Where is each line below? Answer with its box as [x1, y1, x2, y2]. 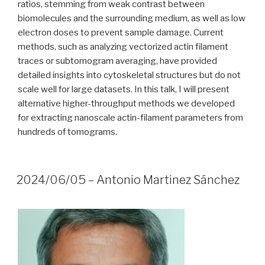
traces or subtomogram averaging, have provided [18, 56, 217, 67]
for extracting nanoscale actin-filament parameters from [18, 112, 243, 124]
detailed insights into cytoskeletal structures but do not [18, 70, 241, 81]
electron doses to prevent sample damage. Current [18, 27, 224, 38]
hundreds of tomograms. [18, 127, 117, 138]
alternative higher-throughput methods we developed [18, 98, 235, 109]
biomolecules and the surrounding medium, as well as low [18, 13, 245, 24]
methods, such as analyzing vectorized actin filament [18, 41, 228, 53]
